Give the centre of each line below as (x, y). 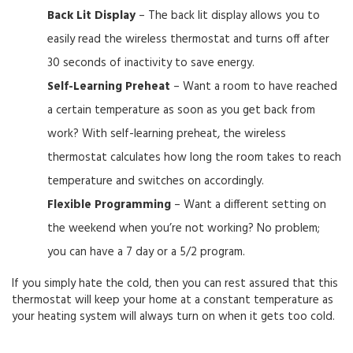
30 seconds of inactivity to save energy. (151, 63)
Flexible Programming (109, 205)
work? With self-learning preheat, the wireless (167, 134)
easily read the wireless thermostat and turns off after (188, 39)
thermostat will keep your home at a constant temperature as (173, 300)
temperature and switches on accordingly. (156, 181)
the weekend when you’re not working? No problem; (184, 229)
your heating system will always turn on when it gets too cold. (173, 317)
